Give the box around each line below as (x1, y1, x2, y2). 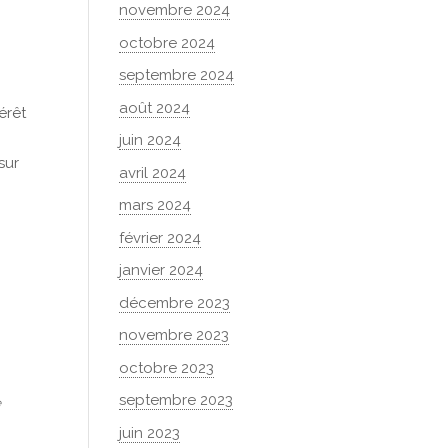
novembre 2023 (119, 326, 230, 344)
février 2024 (119, 228, 202, 247)
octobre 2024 (119, 33, 216, 52)
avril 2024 (119, 163, 187, 182)
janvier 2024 (119, 261, 204, 279)
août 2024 (119, 98, 191, 117)
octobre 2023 (119, 358, 215, 377)
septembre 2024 (119, 66, 235, 84)
